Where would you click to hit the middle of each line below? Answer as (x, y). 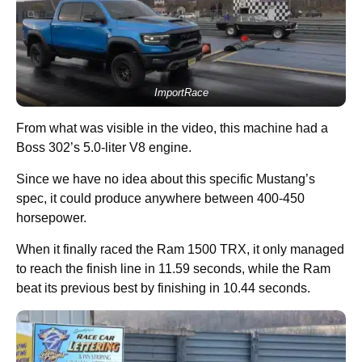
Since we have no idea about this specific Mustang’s (166, 179)
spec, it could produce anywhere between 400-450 (160, 199)
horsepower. (51, 218)
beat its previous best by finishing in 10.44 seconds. (163, 288)
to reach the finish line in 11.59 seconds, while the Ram (173, 269)
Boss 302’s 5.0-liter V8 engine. (104, 148)
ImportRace (181, 93)
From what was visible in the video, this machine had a (172, 128)
